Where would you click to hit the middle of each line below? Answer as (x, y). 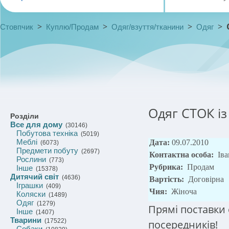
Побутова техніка (47, 133)
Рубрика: (167, 167)
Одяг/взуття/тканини (147, 27)
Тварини (26, 220)
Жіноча (186, 191)
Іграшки (30, 185)
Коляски (31, 194)
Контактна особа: (182, 155)
